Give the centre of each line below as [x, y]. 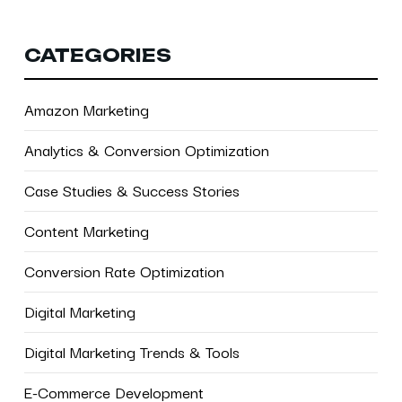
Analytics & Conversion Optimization [146, 149]
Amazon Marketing [86, 109]
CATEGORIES [97, 55]
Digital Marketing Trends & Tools [131, 351]
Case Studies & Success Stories [131, 190]
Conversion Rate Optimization [124, 271]
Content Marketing [86, 230]
